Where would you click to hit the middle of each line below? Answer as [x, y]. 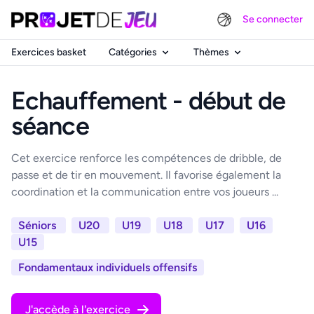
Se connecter [273, 19]
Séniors [39, 225]
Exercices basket [49, 52]
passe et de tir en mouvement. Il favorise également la [146, 175]
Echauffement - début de [149, 101]
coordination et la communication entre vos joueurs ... [145, 192]
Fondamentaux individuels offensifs [108, 267]
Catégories [133, 52]
